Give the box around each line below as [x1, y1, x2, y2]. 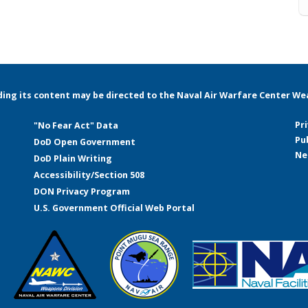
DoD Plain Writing [34, 153, 112, 164]
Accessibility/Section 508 [34, 169, 144, 181]
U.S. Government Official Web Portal [34, 202, 195, 214]
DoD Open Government [34, 136, 135, 148]
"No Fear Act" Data [34, 120, 118, 131]
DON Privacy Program [34, 186, 130, 197]
